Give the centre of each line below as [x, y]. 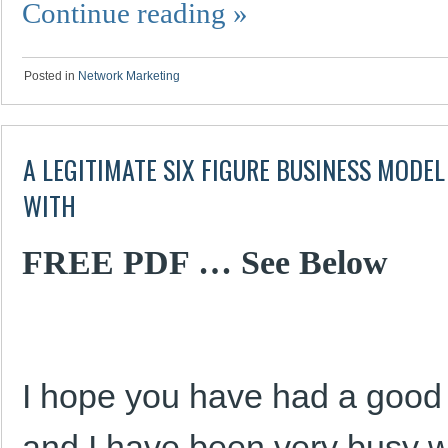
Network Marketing [129, 76]
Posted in [49, 76]
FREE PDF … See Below [205, 262]
